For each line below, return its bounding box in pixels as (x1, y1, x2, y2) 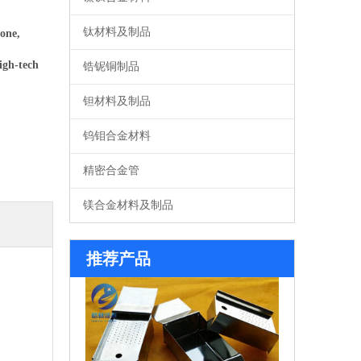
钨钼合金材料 (83, 130, 151, 142)
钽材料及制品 (83, 95, 151, 107)
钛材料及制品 (83, 26, 151, 38)
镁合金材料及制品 (83, 199, 173, 211)
